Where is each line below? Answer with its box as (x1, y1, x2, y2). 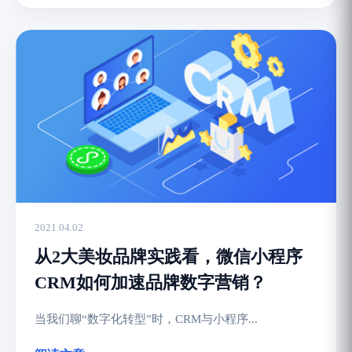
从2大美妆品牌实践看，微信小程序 (35, 247, 302, 266)
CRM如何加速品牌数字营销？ (35, 273, 266, 292)
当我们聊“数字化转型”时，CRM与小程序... (35, 313, 258, 325)
